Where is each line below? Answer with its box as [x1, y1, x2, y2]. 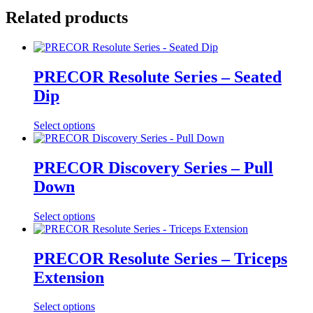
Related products [6, 8, 128, 27]
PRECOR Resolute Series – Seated [34, 67, 282, 86]
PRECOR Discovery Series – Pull [34, 158, 273, 177]
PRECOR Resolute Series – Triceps [34, 249, 287, 268]
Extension [34, 268, 104, 286]
